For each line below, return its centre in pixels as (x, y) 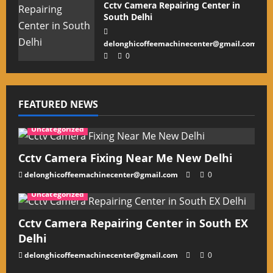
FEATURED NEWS (58, 104)
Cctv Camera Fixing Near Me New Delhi (125, 158)
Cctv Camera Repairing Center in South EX (133, 223)
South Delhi (128, 17)
